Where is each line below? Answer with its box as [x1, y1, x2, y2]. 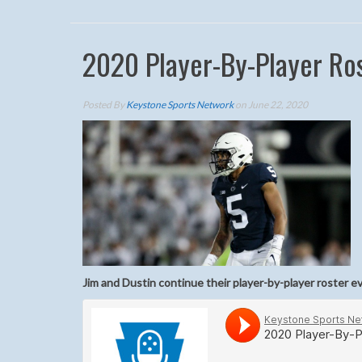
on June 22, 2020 [234, 99, 308, 111]
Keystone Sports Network [126, 99, 234, 111]
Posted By [82, 99, 126, 111]
